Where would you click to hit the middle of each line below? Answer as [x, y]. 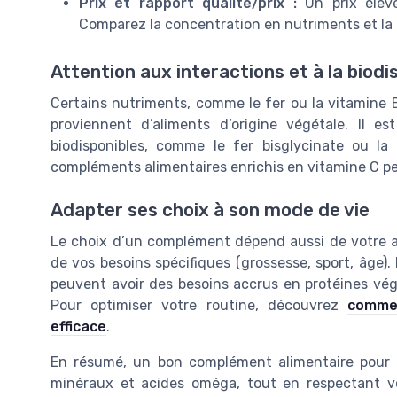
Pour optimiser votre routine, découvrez [199, 306]
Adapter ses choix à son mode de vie [210, 210]
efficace [78, 327]
